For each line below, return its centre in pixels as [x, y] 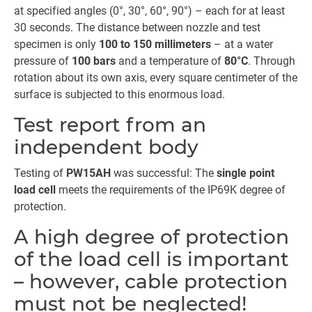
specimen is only [56, 44]
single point [244, 173]
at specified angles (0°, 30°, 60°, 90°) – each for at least [149, 11]
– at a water [242, 44]
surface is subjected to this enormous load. [119, 94]
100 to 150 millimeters [155, 44]
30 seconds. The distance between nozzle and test [137, 28]
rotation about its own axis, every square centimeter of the [156, 78]
